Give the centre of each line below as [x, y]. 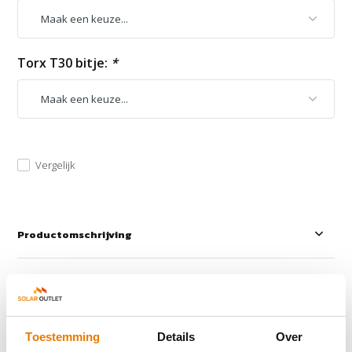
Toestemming [63, 337]
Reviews [38, 281]
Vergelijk [55, 165]
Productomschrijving [75, 234]
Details [176, 337]
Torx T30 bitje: [64, 62]
